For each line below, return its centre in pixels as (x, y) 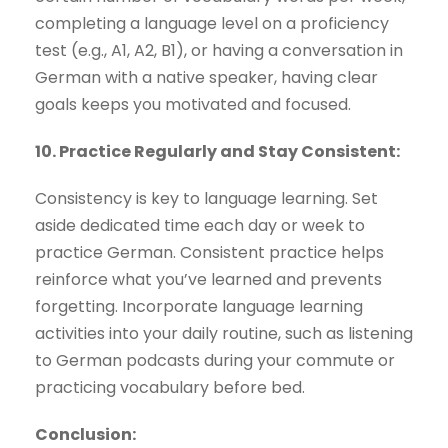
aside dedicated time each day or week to (200, 226)
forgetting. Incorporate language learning (199, 307)
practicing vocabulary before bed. (170, 388)
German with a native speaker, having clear (206, 78)
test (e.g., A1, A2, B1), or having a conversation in (219, 51)
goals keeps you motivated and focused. (193, 105)
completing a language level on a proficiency (212, 24)
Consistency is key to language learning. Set (206, 199)
